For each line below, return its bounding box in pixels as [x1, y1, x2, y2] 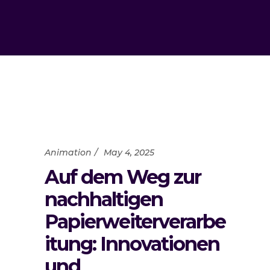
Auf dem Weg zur [45, 165, 201, 189]
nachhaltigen [45, 187, 163, 211]
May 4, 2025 [104, 147, 154, 158]
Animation [45, 147, 92, 158]
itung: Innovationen [45, 232, 219, 256]
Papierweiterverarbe [45, 210, 225, 233]
